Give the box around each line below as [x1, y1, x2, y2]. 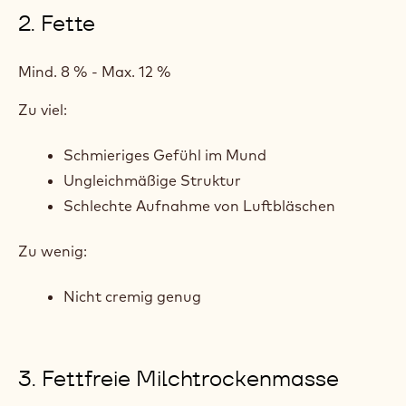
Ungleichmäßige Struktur [63, 171, 241, 189]
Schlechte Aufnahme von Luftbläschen [63, 197, 335, 215]
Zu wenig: [18, 242, 87, 260]
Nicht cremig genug [63, 287, 201, 305]
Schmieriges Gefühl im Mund [63, 146, 266, 164]
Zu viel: [18, 101, 67, 119]
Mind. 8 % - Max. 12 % [18, 63, 171, 81]
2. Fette [18, 9, 95, 37]
